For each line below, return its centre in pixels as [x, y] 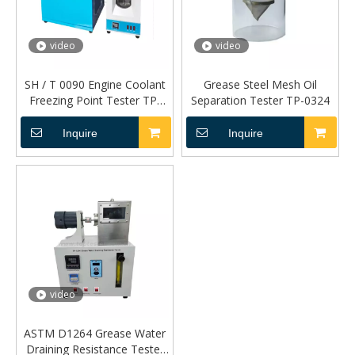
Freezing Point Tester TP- [95, 100]
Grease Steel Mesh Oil [260, 84]
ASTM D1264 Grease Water [95, 333]
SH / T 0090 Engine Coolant [95, 84]
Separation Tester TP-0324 [260, 100]
